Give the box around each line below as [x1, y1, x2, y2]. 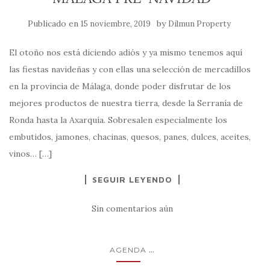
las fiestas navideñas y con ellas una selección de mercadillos [9, 63, 251, 75]
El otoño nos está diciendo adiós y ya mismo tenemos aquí [9, 46, 242, 58]
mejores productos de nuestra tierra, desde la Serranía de [9, 97, 243, 108]
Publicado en [27, 17, 81, 29]
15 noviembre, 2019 [80, 18, 151, 29]
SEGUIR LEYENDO [92, 174, 172, 184]
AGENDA [110, 245, 146, 254]
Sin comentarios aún [91, 202, 173, 214]
